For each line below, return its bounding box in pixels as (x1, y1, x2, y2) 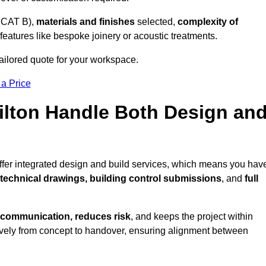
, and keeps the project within (131, 211, 253, 222)
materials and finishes (36, 17, 135, 27)
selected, (135, 17, 178, 27)
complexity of (178, 17, 238, 27)
